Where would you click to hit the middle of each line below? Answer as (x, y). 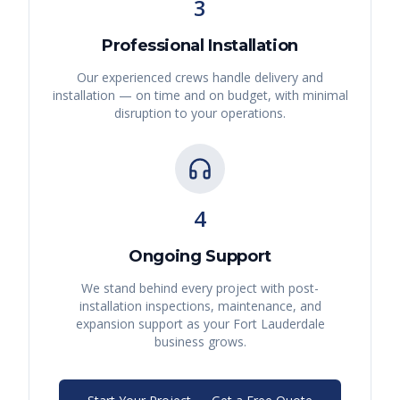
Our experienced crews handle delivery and (200, 78)
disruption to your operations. (200, 113)
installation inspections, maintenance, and (200, 306)
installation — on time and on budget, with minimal (200, 96)
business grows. (200, 342)
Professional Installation (200, 46)
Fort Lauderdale (279, 324)
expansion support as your (154, 324)
